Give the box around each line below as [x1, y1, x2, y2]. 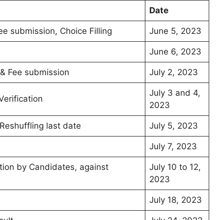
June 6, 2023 [149, 47, 201, 57]
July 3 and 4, [149, 88, 200, 98]
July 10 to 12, [149, 162, 201, 172]
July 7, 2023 [149, 141, 197, 152]
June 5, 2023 [149, 26, 201, 36]
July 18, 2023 [149, 195, 202, 205]
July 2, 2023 [149, 67, 198, 78]
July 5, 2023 [149, 121, 198, 131]
